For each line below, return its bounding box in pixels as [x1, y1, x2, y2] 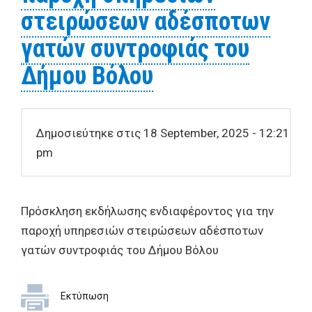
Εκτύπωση [61, 290, 109, 302]
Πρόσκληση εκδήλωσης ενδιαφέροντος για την [21, 204, 274, 218]
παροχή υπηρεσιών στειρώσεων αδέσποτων [21, 224, 263, 237]
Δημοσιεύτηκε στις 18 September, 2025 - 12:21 [36, 125, 290, 140]
